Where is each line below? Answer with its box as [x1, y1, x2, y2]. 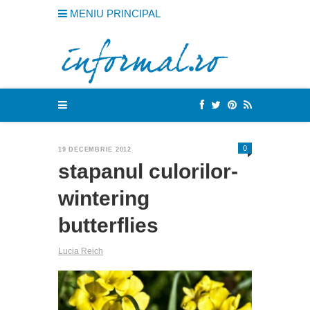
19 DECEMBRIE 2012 [58, 145, 132, 153]
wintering [58, 186, 149, 210]
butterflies [58, 213, 158, 237]
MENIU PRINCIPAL [67, 8, 161, 19]
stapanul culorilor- [58, 159, 238, 183]
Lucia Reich [58, 246, 103, 256]
